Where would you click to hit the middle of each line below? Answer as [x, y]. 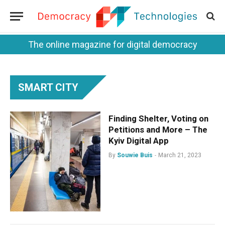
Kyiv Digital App [138, 141]
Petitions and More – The [158, 130]
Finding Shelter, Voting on [158, 119]
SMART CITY [48, 87]
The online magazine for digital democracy [113, 44]
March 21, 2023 [180, 155]
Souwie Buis [135, 155]
